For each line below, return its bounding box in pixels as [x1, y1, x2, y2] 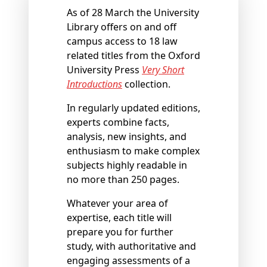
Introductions [67, 77, 122, 91]
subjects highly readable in [67, 159, 187, 172]
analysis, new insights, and [67, 130, 187, 144]
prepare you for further [67, 225, 173, 239]
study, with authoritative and [67, 240, 196, 253]
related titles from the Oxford [67, 49, 200, 63]
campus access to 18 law [67, 35, 178, 48]
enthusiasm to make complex [67, 144, 200, 158]
